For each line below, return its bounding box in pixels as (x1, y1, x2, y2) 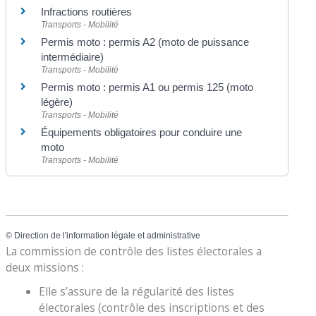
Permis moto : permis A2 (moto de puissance (41, 36, 250, 49)
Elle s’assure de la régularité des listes (38, 284, 234, 300)
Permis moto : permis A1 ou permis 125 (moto (41, 81, 254, 94)
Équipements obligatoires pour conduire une (41, 126, 243, 139)
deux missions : (6, 259, 85, 275)
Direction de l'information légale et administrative (14, 231, 201, 241)
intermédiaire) (41, 51, 104, 63)
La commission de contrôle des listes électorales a (6, 243, 262, 259)
